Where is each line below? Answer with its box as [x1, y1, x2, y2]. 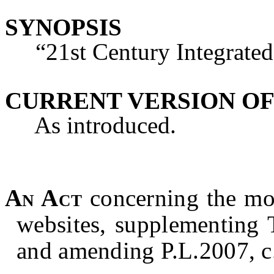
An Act [5, 185, 83, 211]
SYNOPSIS [5, 14, 122, 40]
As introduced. [5, 112, 176, 138]
